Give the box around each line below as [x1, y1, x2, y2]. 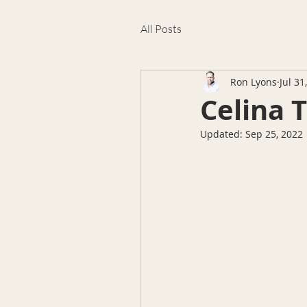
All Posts [140, 22, 182, 36]
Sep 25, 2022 [245, 127, 303, 140]
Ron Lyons [230, 75, 277, 88]
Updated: [200, 127, 245, 140]
